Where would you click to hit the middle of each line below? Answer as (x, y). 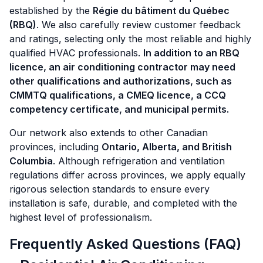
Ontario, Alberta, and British (167, 147)
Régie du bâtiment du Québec (161, 11)
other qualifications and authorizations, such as (121, 81)
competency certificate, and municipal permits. (119, 109)
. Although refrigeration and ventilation (139, 161)
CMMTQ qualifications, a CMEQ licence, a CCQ (118, 95)
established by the (51, 11)
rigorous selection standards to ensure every (109, 189)
